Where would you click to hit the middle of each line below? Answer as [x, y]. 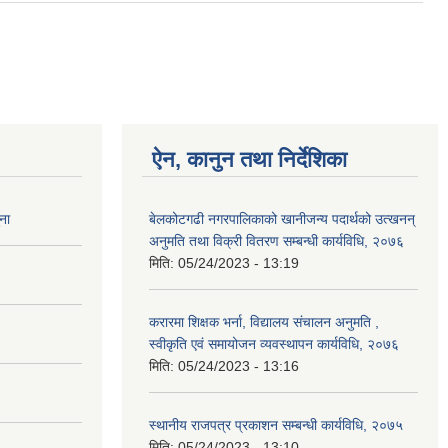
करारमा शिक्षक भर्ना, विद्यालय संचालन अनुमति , [264, 321]
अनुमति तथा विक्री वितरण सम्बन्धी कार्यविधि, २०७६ [276, 240]
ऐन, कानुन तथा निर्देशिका [249, 159]
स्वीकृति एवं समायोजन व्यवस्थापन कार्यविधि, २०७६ [274, 343]
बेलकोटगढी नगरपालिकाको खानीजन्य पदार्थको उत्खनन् [282, 218]
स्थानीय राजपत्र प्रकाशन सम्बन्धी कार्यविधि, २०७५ [276, 424]
